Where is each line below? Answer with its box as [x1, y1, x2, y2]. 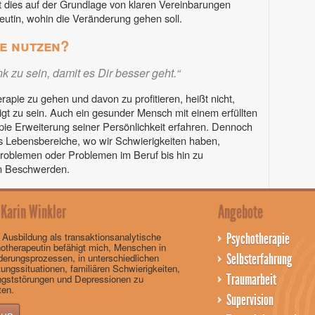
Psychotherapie [226, 230, 290, 247]
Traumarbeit [226, 271, 276, 288]
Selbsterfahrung [226, 250, 292, 268]
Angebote [218, 201, 263, 222]
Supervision [226, 291, 274, 309]
